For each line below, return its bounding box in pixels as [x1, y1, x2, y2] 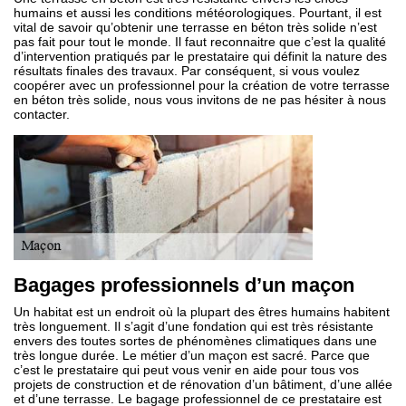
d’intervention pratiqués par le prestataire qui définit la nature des [14, 49, 387, 63]
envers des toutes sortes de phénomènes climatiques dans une [14, 333, 377, 348]
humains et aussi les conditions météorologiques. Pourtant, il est [14, 5, 382, 20]
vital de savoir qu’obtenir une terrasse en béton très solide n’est [14, 20, 377, 34]
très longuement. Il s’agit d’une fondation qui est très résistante [14, 319, 373, 333]
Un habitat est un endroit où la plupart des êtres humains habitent [14, 304, 390, 319]
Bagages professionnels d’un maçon [14, 274, 354, 296]
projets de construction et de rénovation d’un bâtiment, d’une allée [14, 377, 392, 391]
